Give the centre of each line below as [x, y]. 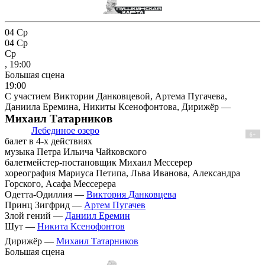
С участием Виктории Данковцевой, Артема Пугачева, [116, 96]
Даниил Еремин [98, 215]
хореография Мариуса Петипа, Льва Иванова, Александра [122, 173]
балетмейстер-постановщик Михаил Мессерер [98, 162]
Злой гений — [35, 215]
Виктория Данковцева [131, 194]
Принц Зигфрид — [44, 205]
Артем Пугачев [115, 205]
